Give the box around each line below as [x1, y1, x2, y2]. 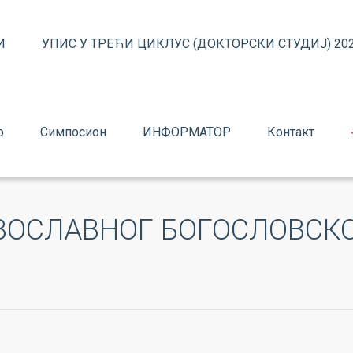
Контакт [267, 124, 314, 139]
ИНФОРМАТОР [143, 124, 231, 139]
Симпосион [40, 124, 106, 139]
